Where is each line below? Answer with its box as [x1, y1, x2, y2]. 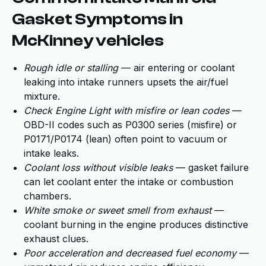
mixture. [24, 90, 60, 102]
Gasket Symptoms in [12, 9, 183, 28]
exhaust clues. [24, 233, 88, 245]
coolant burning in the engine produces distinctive [24, 218, 248, 230]
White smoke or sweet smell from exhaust [24, 204, 211, 216]
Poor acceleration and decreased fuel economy [24, 247, 236, 259]
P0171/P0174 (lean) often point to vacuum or [24, 133, 227, 145]
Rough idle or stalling [24, 62, 118, 74]
